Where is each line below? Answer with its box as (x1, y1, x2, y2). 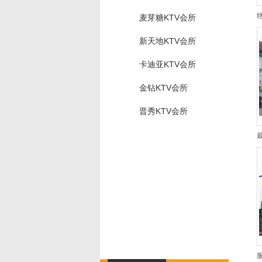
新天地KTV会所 (139, 36, 196, 46)
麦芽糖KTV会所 (139, 13, 196, 22)
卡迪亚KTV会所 (139, 60, 196, 69)
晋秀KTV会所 (139, 106, 188, 116)
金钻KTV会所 (139, 83, 188, 92)
